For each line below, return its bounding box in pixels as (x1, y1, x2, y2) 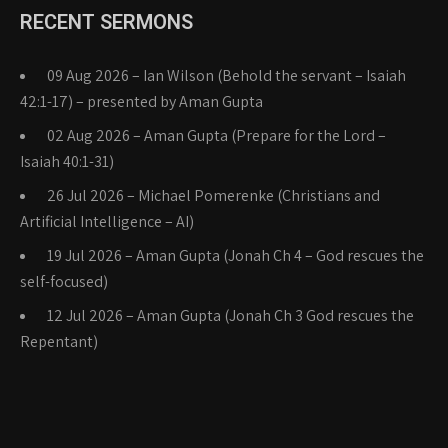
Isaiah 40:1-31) (20, 151, 114, 172)
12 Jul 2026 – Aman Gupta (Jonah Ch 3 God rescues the (47, 305, 414, 326)
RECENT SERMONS (20, 10, 193, 34)
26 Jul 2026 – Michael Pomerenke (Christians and (47, 185, 380, 206)
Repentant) (20, 331, 98, 352)
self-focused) (20, 271, 108, 292)
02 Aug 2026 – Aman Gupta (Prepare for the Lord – (47, 125, 386, 146)
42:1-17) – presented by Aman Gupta (20, 91, 263, 112)
